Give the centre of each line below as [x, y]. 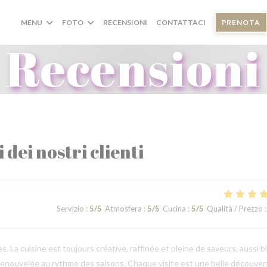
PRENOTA [241, 22]
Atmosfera [123, 209]
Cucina [174, 209]
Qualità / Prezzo [235, 209]
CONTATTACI [181, 22]
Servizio [70, 209]
